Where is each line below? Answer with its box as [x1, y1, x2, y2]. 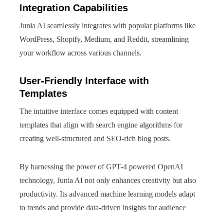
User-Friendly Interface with [19, 75, 149, 86]
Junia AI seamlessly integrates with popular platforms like [19, 21, 196, 30]
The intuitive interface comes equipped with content [19, 107, 178, 115]
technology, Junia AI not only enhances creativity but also [19, 176, 196, 184]
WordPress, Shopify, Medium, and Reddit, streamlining [19, 35, 189, 43]
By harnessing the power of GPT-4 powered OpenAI [19, 163, 183, 171]
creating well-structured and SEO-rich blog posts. [19, 134, 171, 143]
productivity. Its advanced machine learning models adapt [19, 190, 195, 198]
